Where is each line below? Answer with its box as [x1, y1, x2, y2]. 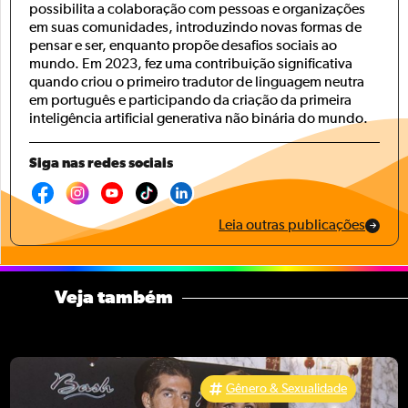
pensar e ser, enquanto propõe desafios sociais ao [29, 39, 337, 55]
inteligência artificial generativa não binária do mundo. [29, 112, 368, 127]
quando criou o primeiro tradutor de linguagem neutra [29, 76, 364, 91]
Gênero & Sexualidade [226, 382, 347, 396]
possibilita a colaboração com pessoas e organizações [29, 3, 365, 18]
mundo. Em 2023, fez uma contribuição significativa [29, 57, 352, 73]
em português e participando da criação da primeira [29, 94, 352, 109]
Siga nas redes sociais [29, 157, 173, 171]
